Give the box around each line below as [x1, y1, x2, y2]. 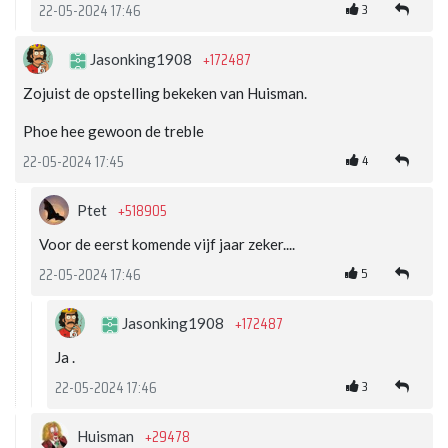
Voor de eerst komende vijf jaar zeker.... [39, 235, 295, 254]
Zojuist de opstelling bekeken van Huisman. [23, 84, 307, 103]
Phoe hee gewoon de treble [23, 122, 204, 141]
